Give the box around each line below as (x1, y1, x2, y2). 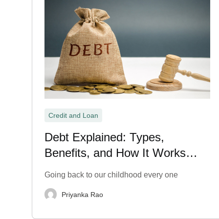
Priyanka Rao (62, 190, 103, 198)
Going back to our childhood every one (44, 171, 178, 179)
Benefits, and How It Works (44, 146, 186, 159)
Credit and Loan (48, 111, 98, 119)
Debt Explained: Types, (44, 131, 164, 144)
